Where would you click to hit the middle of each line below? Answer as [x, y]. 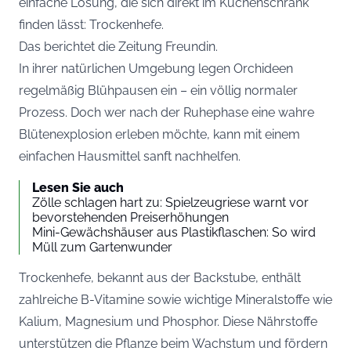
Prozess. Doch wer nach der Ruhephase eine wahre [166, 112]
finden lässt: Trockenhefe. [91, 24]
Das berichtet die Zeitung [92, 46]
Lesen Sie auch [78, 187]
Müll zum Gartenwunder [102, 247]
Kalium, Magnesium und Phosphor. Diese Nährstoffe [168, 321]
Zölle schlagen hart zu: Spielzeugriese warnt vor [170, 202]
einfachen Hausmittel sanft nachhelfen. [130, 156]
